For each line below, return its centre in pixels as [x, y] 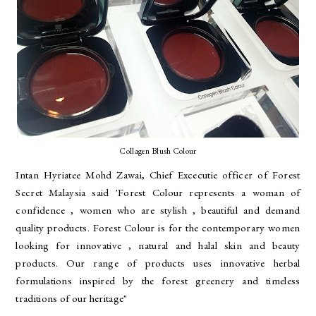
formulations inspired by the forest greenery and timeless [158, 280]
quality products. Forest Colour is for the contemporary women [158, 227]
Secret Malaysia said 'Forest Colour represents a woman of [158, 192]
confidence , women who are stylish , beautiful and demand [158, 209]
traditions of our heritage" [72, 298]
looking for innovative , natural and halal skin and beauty [158, 245]
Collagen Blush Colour [158, 151]
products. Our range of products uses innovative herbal [158, 262]
